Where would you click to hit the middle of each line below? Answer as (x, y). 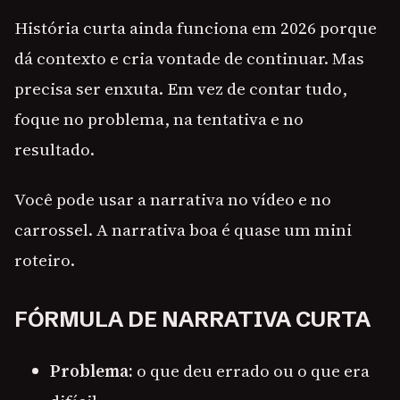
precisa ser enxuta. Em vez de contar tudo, (181, 89)
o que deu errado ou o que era (251, 371)
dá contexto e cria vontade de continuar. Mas (189, 58)
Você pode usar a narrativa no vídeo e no (173, 200)
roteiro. (45, 260)
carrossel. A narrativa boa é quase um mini (183, 230)
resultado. (54, 150)
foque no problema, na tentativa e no (159, 119)
